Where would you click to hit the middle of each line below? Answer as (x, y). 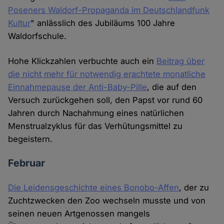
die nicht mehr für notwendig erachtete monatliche (107, 74)
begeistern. (30, 139)
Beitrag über (181, 61)
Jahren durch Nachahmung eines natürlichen (96, 113)
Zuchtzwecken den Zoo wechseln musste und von (107, 201)
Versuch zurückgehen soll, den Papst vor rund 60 (105, 100)
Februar (27, 163)
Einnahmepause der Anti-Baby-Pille (78, 87)
